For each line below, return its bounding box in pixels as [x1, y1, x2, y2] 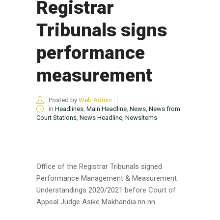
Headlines [55, 105, 83, 113]
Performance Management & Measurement [36, 174, 177, 183]
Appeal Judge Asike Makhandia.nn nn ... [36, 197, 162, 207]
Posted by [47, 96, 79, 104]
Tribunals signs [36, 20, 167, 41]
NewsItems [125, 114, 157, 122]
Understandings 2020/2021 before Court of [36, 186, 176, 195]
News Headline [80, 114, 122, 122]
